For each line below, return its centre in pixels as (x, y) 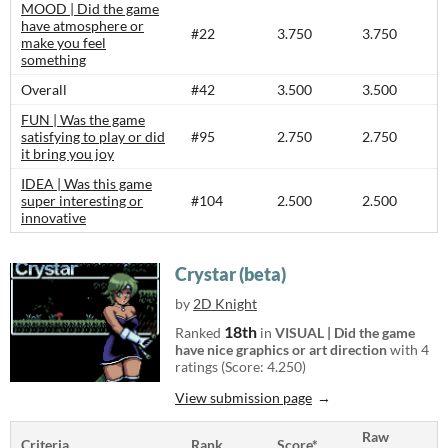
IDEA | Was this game (86, 183)
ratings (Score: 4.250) (240, 366)
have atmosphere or (82, 25)
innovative (53, 217)
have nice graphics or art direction (281, 349)
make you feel (63, 42)
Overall (44, 89)
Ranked (199, 332)
